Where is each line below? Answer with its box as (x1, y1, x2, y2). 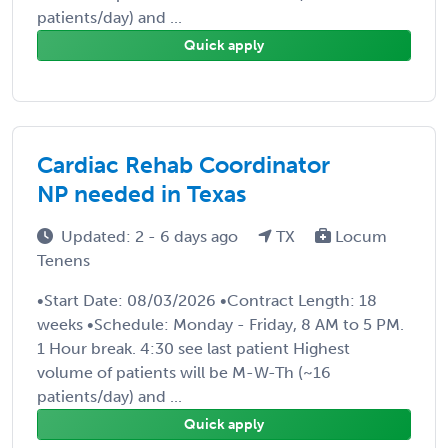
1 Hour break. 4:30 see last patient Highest (37, 338, 350, 358)
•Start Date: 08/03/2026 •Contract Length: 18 (37, 290, 377, 310)
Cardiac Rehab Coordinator (37, 150, 330, 179)
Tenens (37, 250, 90, 270)
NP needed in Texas (37, 179, 246, 208)
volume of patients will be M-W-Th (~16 (37, 362, 331, 382)
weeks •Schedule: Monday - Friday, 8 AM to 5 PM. (37, 314, 404, 334)
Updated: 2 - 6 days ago (61, 226, 242, 246)
